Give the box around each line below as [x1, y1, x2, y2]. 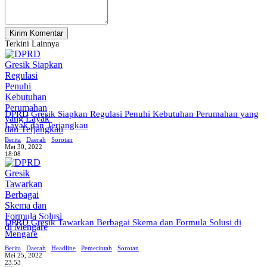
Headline [51, 244, 76, 252]
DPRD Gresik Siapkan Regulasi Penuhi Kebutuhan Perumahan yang [5, 109, 259, 119]
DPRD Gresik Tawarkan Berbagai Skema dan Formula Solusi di [5, 218, 241, 227]
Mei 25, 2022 [5, 252, 42, 259]
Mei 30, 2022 [5, 143, 42, 150]
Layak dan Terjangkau [5, 120, 88, 130]
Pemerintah [81, 244, 112, 252]
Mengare [5, 229, 38, 238]
